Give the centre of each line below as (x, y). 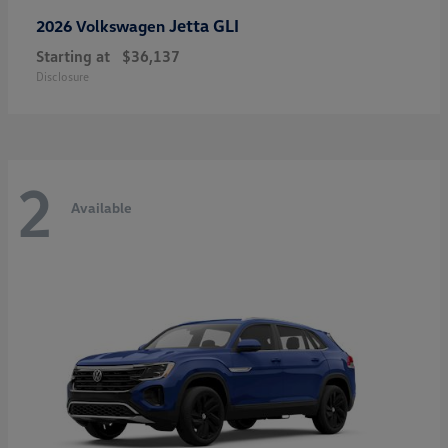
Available (101, 208)
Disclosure (62, 76)
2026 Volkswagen (102, 25)
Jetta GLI (204, 25)
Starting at (73, 55)
